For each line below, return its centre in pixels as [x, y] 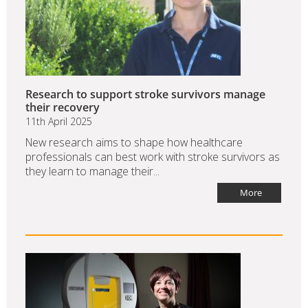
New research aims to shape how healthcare [134, 143]
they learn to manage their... [92, 172]
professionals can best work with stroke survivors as [153, 157]
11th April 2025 [59, 122]
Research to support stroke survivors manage [145, 95]
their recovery [63, 108]
